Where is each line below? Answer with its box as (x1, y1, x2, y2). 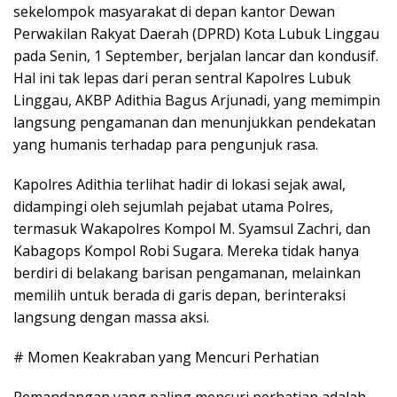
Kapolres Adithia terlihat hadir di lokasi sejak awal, (13, 174, 346, 194)
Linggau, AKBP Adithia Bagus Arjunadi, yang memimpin (13, 90, 380, 110)
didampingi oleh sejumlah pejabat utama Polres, (13, 196, 333, 216)
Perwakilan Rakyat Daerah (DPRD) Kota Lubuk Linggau (13, 23, 379, 43)
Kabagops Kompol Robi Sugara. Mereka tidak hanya (13, 240, 359, 261)
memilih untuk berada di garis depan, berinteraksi (13, 284, 346, 305)
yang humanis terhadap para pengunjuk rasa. (13, 134, 318, 154)
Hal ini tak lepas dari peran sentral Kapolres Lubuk (13, 67, 351, 88)
